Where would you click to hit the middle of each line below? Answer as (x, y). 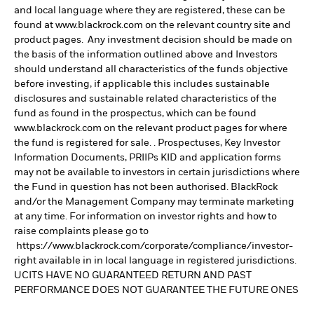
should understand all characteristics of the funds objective (151, 69)
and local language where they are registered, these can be (150, 11)
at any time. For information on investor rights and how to (145, 217)
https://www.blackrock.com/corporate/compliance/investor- (153, 246)
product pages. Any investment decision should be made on (153, 40)
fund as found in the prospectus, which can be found (135, 114)
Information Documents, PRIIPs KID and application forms (148, 158)
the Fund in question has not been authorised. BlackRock (146, 187)
